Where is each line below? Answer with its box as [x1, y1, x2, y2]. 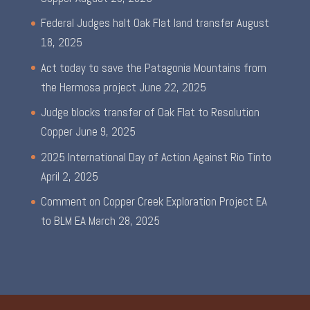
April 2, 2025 [40, 168, 98, 184]
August [236, 15, 269, 31]
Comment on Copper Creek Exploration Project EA [40, 194, 267, 210]
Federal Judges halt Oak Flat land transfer [40, 15, 234, 31]
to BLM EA [40, 213, 86, 229]
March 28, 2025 [88, 213, 160, 229]
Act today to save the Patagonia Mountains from [40, 60, 266, 75]
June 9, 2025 [75, 124, 136, 140]
